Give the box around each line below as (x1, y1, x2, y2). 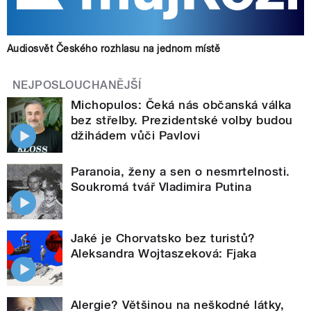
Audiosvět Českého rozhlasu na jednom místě (7, 42, 221, 54)
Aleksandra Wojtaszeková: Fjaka (71, 246, 257, 260)
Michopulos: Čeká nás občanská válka (71, 97, 292, 112)
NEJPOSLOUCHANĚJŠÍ (12, 78, 142, 92)
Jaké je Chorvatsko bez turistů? (71, 230, 255, 245)
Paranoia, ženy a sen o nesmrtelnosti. (71, 164, 290, 178)
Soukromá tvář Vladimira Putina (71, 179, 252, 194)
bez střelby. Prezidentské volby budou (71, 112, 293, 127)
